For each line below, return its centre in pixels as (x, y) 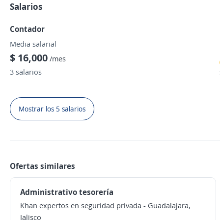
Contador (27, 29)
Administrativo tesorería (67, 192)
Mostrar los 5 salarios (52, 109)
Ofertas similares (42, 166)
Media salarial (33, 44)
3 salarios (26, 72)
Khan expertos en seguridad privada (81, 205)
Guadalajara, (169, 205)
